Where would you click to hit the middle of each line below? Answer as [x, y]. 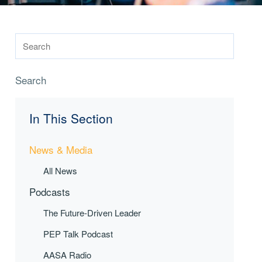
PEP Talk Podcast [78, 234]
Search [30, 80]
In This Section [71, 118]
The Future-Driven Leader [92, 213]
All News [60, 170]
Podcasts [49, 192]
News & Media [61, 149]
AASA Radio [67, 255]
